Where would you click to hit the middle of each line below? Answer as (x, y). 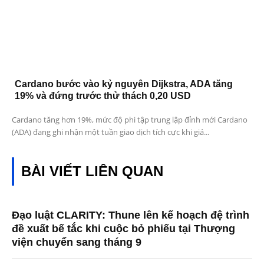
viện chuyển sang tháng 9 (77, 242)
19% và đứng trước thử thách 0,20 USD (103, 96)
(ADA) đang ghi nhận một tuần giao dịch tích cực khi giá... (110, 132)
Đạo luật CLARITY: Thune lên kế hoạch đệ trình (131, 215)
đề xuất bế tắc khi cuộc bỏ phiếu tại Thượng (123, 229)
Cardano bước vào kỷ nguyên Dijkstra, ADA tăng (124, 84)
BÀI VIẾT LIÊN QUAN (92, 171)
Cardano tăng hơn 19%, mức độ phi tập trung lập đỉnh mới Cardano (130, 120)
